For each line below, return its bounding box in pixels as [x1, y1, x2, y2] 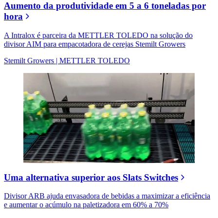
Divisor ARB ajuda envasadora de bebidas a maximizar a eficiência [4, 192, 210, 200]
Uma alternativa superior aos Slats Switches [4, 172, 178, 182]
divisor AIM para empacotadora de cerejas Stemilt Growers [4, 40, 185, 49]
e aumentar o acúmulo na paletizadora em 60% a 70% [4, 200, 168, 209]
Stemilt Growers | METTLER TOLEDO [4, 56, 130, 65]
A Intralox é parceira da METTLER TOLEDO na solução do [4, 31, 193, 40]
